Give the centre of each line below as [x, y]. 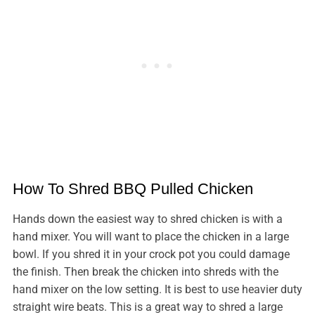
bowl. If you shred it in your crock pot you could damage [151, 255]
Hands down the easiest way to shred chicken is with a [147, 219]
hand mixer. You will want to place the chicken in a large [150, 237]
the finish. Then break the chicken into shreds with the [145, 272]
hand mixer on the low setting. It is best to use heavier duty [157, 290]
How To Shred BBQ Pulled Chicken [133, 189]
